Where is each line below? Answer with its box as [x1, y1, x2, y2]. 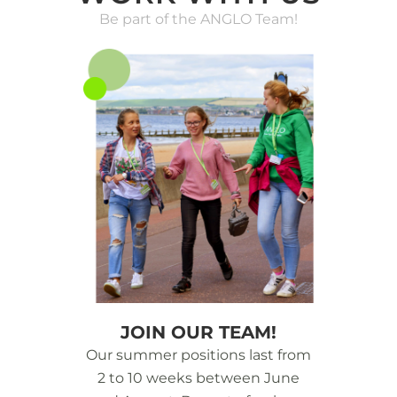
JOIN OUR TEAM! [121, 321, 276, 343]
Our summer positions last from [86, 346, 311, 363]
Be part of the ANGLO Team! [99, 10, 298, 27]
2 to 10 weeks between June [97, 369, 300, 386]
